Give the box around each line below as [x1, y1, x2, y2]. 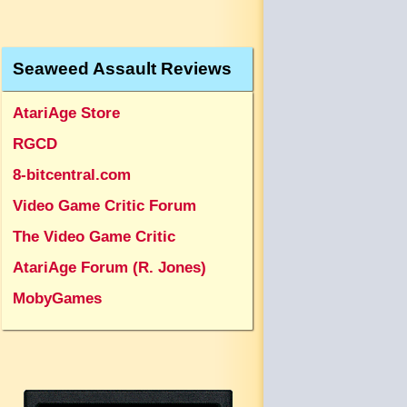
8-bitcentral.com [13, 165, 131, 184]
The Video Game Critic [13, 227, 175, 245]
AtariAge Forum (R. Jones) [13, 258, 206, 276]
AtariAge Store [13, 104, 120, 122]
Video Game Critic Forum [13, 196, 196, 214]
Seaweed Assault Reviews [13, 58, 232, 78]
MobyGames [13, 289, 102, 307]
